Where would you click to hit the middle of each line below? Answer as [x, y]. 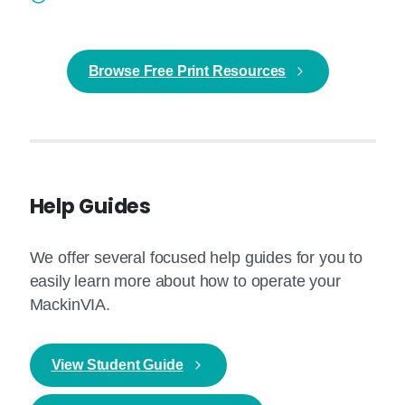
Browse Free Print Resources [187, 71]
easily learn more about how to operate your [185, 282]
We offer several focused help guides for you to [196, 258]
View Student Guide [117, 365]
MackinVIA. [70, 305]
